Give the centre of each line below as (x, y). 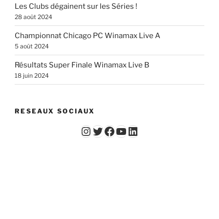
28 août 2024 (33, 17)
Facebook (130, 131)
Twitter (111, 131)
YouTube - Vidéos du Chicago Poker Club (127, 131)
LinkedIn (150, 131)
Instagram (107, 131)
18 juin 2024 (32, 75)
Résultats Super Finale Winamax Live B (82, 65)
